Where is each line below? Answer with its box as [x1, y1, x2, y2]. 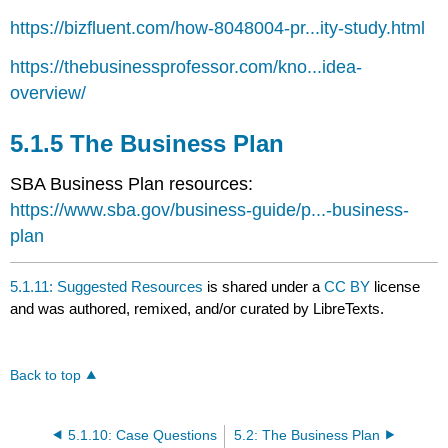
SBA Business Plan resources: [10, 174, 254, 195]
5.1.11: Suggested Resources [10, 277, 204, 295]
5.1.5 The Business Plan [10, 130, 285, 158]
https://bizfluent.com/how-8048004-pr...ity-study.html [10, 18, 426, 39]
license [374, 277, 421, 295]
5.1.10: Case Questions [67, 427, 217, 443]
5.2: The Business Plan [234, 427, 381, 443]
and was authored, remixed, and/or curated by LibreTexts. [10, 299, 385, 317]
